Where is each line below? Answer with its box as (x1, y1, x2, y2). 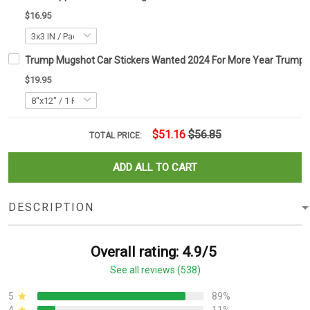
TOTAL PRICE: (89, 131, 144, 141)
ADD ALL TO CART (113, 161, 197, 174)
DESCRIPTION (8, 201, 94, 215)
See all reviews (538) (109, 264, 201, 276)
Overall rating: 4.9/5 (91, 244, 217, 261)
